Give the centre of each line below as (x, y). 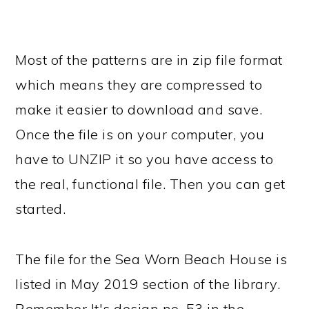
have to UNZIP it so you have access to (144, 159)
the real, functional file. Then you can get (150, 183)
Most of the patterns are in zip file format (149, 59)
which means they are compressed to (139, 84)
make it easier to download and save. (139, 109)
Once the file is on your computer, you (140, 134)
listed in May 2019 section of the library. (148, 283)
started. (41, 208)
